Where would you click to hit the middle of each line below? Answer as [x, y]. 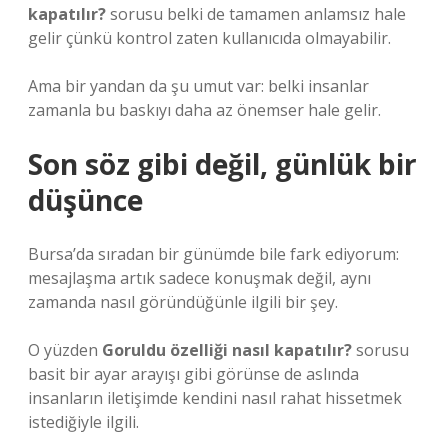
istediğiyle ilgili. [83, 422]
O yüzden [65, 350]
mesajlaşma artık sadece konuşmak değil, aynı [199, 278]
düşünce [85, 200]
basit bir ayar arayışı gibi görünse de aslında [193, 374]
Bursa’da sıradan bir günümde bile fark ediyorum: [213, 254]
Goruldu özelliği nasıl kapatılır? [227, 350]
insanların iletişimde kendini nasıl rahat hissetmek [215, 398]
